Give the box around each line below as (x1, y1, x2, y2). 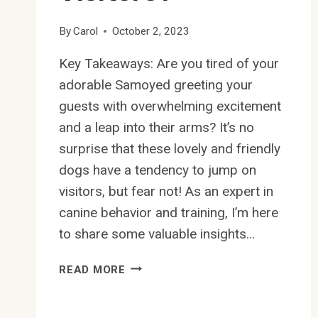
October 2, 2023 (112, 24, 190, 38)
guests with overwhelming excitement (59, 97, 281, 114)
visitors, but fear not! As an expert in (59, 182, 273, 199)
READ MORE (59, 263, 126, 276)
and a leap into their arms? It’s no (59, 119, 254, 136)
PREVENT (124, 293, 178, 307)
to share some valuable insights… (59, 225, 255, 242)
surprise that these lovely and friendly (59, 140, 280, 157)
